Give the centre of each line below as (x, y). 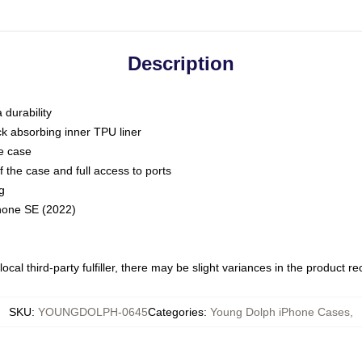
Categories (176, 312)
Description (181, 63)
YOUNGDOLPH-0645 (93, 312)
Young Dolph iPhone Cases (280, 312)
